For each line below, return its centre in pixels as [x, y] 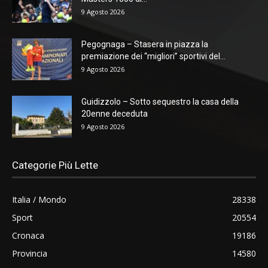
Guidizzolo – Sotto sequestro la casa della [160, 101]
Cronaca [28, 235]
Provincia [30, 253]
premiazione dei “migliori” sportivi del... [153, 56]
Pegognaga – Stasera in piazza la [145, 44]
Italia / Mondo [39, 199]
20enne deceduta [115, 113]
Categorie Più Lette [55, 165]
